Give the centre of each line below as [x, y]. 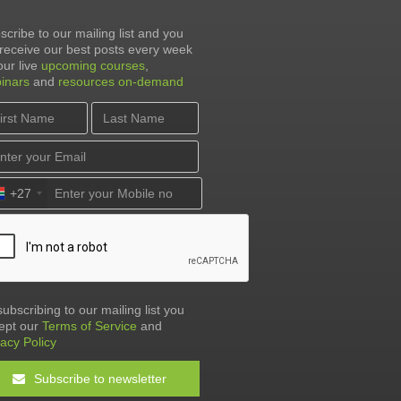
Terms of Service [90, 325]
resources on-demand [121, 81]
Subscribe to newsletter [98, 378]
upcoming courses [93, 65]
